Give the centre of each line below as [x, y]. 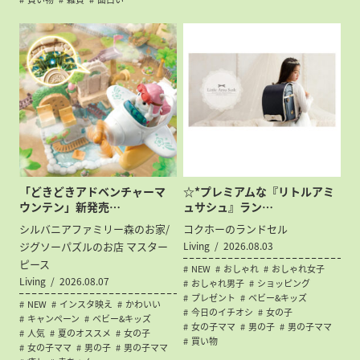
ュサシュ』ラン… [229, 206]
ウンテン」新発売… [70, 206]
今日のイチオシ [223, 312]
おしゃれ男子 [218, 283]
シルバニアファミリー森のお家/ [95, 228]
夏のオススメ [85, 333]
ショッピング [284, 283]
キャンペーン [54, 318]
